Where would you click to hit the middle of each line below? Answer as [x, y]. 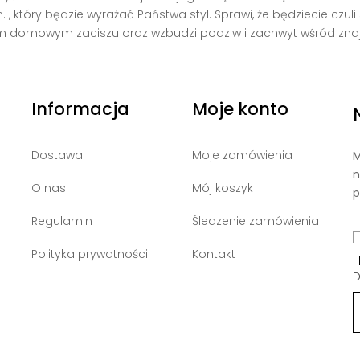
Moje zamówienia [242, 155]
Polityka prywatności [89, 254]
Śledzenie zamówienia [255, 221]
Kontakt [213, 254]
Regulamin [61, 221]
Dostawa [57, 155]
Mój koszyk [222, 188]
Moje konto [240, 108]
